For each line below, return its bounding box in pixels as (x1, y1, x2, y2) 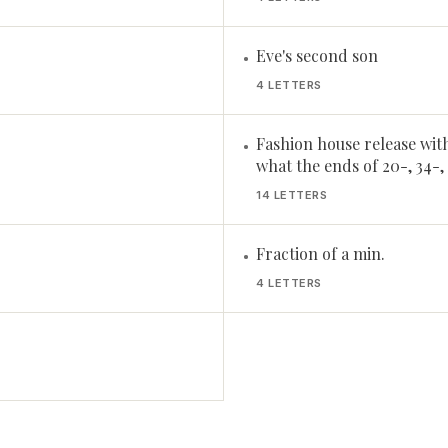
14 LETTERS (256, 188, 327, 202)
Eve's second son (256, 45, 378, 66)
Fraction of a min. (256, 243, 385, 264)
